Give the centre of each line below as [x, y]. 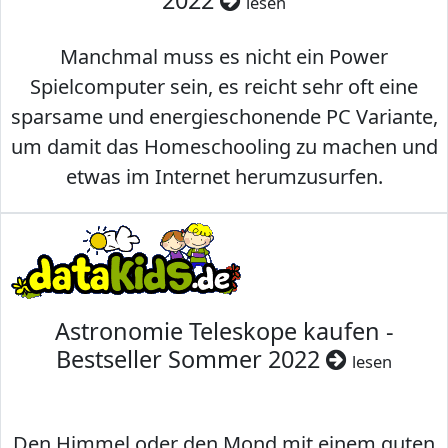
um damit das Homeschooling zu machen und [224, 147]
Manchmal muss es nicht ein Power [224, 57]
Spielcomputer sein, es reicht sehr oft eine [224, 87]
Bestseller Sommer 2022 [191, 359]
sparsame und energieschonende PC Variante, [224, 117]
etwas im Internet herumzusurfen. [224, 177]
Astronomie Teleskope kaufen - [224, 331]
